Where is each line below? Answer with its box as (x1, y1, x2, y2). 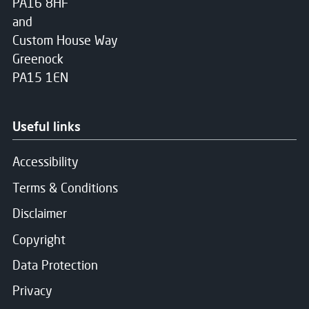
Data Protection (12, 257, 98, 272)
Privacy (12, 283, 52, 299)
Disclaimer (12, 206, 67, 221)
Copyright (12, 231, 66, 247)
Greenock (12, 50, 63, 66)
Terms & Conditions (12, 179, 118, 195)
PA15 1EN (12, 69, 68, 85)
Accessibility (12, 154, 79, 170)
